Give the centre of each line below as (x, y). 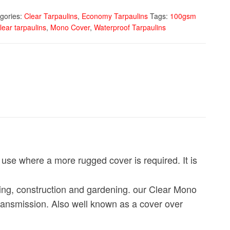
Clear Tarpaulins (51, 16)
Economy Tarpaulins (115, 16)
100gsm (183, 16)
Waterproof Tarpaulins (130, 27)
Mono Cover (70, 27)
